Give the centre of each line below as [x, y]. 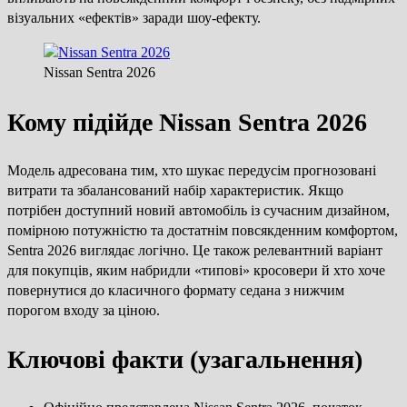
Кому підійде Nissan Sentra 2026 [187, 122]
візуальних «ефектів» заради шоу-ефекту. [134, 18]
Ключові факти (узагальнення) [185, 359]
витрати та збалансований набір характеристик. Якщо [175, 190]
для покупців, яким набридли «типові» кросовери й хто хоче [196, 270]
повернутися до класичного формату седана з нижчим [176, 290]
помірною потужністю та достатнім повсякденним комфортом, [203, 230]
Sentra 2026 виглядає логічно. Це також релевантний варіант [195, 250]
